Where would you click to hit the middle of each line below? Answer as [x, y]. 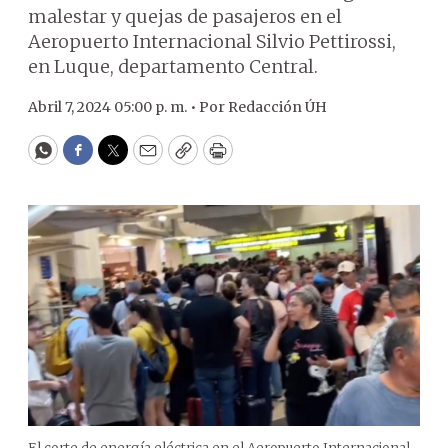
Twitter [145, 159]
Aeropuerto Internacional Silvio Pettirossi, [212, 41]
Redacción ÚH [277, 107]
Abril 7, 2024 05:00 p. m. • [113, 107]
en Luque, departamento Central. [173, 66]
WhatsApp [88, 159]
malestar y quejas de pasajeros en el [185, 16]
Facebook [118, 159]
